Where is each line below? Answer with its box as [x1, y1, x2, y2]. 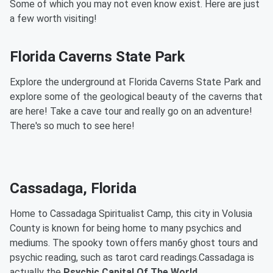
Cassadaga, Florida [10, 180, 136, 197]
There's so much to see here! [10, 120, 135, 132]
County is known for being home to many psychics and [10, 222, 241, 234]
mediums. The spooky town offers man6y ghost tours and [10, 237, 258, 249]
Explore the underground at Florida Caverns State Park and [10, 76, 261, 88]
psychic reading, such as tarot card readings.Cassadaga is [10, 252, 254, 263]
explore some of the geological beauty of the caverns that [10, 91, 263, 102]
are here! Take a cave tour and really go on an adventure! [10, 105, 252, 117]
